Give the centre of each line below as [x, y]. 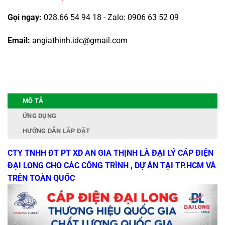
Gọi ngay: [26, 18]
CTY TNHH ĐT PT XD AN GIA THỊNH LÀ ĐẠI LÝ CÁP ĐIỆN [110, 153]
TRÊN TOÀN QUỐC [41, 178]
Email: [19, 40]
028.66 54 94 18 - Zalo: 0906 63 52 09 [111, 18]
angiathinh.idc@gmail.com [79, 40]
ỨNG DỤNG [40, 116]
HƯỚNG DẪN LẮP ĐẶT [57, 131]
